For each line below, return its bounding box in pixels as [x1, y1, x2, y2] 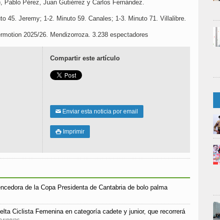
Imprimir [61, 128, 84, 136]
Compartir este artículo [50, 55, 120, 62]
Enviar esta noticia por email [61, 108, 138, 115]
